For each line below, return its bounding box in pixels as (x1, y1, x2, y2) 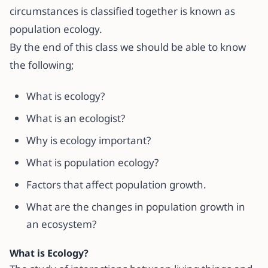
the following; (10, 58, 74, 72)
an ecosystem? (26, 217, 96, 231)
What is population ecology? (26, 156, 159, 169)
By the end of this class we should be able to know (10, 40, 246, 54)
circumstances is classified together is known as (10, 4, 235, 18)
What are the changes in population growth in (26, 200, 245, 214)
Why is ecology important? (26, 133, 151, 147)
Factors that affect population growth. (26, 178, 206, 191)
